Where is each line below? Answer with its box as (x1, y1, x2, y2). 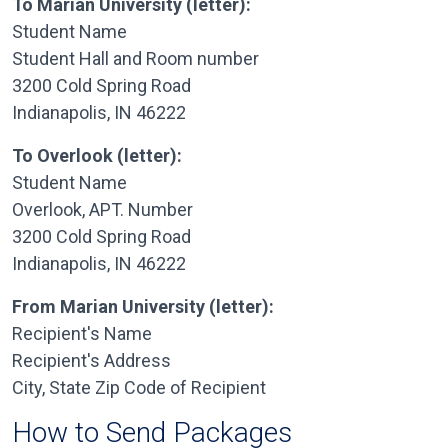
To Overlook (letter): (12, 145, 182, 166)
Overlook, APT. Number (12, 199, 193, 220)
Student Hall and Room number (12, 48, 259, 69)
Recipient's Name (12, 323, 152, 344)
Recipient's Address (12, 350, 171, 371)
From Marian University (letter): (12, 296, 274, 317)
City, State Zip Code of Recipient (12, 377, 266, 398)
